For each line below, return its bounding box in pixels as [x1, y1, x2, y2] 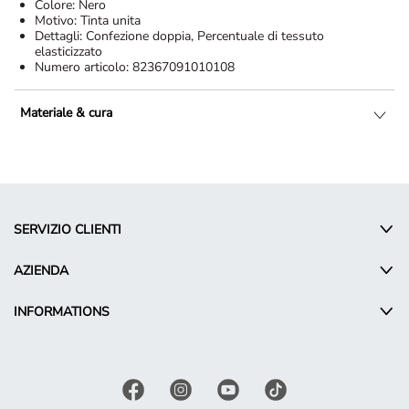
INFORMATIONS [14, 303, 110, 321]
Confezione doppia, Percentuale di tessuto [86, 27, 324, 46]
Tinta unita [80, 12, 141, 30]
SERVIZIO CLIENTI [14, 221, 121, 239]
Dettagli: [35, 27, 86, 46]
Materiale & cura [20, 104, 112, 122]
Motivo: [35, 12, 80, 30]
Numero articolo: [35, 58, 132, 77]
